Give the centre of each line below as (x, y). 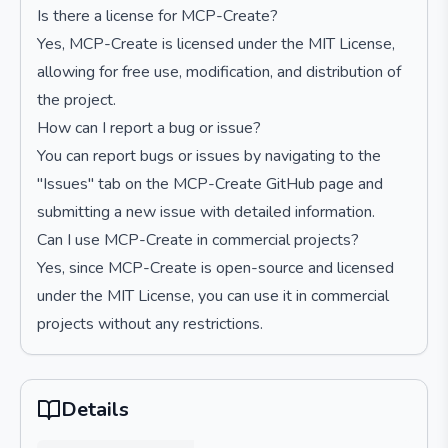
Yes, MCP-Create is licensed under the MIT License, (216, 44)
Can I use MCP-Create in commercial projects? (198, 240)
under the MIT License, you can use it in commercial (213, 296)
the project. (76, 100)
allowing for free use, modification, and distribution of (219, 72)
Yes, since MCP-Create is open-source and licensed (215, 268)
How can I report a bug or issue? (149, 128)
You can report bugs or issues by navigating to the (209, 156)
